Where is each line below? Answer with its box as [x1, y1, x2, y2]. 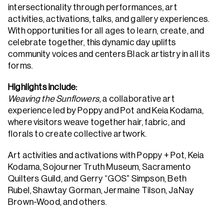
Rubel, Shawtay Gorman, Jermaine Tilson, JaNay [8, 185, 194, 195]
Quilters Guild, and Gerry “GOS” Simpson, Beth [8, 174, 187, 183]
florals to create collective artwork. [8, 129, 147, 139]
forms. [8, 61, 35, 71]
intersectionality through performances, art [8, 2, 177, 12]
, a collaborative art [99, 94, 175, 104]
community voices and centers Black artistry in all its [8, 49, 210, 59]
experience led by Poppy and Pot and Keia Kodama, [8, 106, 204, 115]
